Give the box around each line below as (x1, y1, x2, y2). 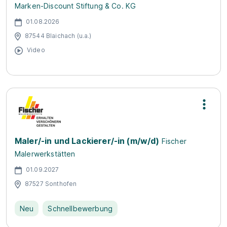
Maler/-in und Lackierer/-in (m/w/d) (15, 136, 160, 146)
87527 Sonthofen (25, 179, 77, 187)
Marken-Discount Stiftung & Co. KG (15, 2, 136, 10)
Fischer (161, 137, 186, 145)
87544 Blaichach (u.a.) (25, 31, 92, 40)
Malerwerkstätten (15, 149, 75, 158)
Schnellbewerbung (48, 204, 113, 213)
